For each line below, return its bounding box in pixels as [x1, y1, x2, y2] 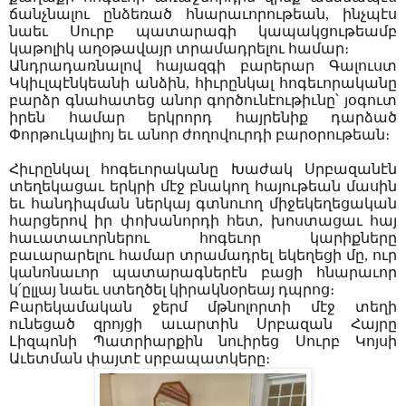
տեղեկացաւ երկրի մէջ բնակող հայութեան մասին [9, 179, 397, 195]
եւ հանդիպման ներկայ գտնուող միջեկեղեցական [9, 196, 397, 212]
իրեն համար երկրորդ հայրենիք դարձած [9, 110, 397, 126]
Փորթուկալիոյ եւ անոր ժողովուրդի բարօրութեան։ [9, 127, 390, 143]
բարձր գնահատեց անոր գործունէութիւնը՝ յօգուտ [9, 92, 397, 109]
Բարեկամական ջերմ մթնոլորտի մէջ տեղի [9, 299, 397, 315]
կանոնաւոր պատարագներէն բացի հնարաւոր [9, 265, 397, 281]
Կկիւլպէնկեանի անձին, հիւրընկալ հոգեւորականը [9, 75, 397, 92]
